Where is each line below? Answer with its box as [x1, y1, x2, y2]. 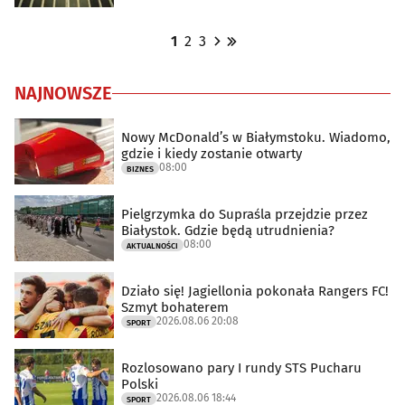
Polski [121, 375, 158, 392]
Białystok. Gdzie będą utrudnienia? [121, 221, 334, 239]
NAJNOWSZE [14, 82, 112, 104]
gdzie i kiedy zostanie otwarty [121, 145, 302, 162]
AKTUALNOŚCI [127, 240, 178, 250]
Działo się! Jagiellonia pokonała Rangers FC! [121, 282, 389, 299]
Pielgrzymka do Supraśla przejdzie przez [121, 205, 368, 222]
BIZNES [127, 164, 154, 174]
